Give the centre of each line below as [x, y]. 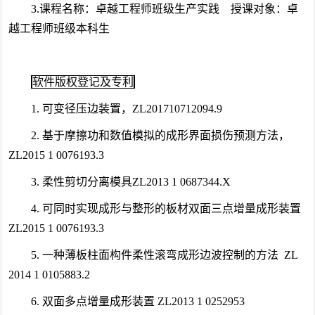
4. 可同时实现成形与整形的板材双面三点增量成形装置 [166, 208]
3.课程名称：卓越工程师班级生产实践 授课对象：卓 [164, 9]
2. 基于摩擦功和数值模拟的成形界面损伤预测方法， [160, 135]
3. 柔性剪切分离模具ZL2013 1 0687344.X [130, 182]
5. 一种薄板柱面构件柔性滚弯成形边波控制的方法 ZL [164, 255]
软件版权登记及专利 [83, 82]
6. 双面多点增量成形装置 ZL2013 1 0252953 [137, 301]
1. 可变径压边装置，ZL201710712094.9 [126, 109]
